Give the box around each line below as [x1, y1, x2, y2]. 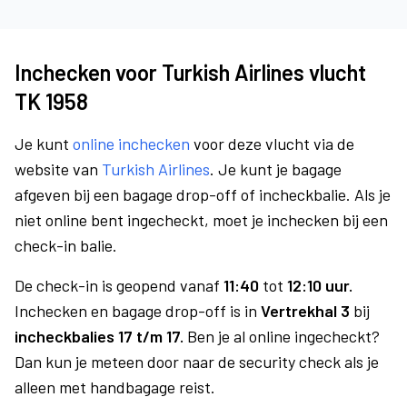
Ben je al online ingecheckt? [187, 326, 380, 346]
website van [15, 159, 102, 179]
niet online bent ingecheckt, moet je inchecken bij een [15, 210, 388, 230]
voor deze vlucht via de [190, 134, 354, 154]
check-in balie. [15, 235, 117, 255]
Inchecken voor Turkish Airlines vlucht [15, 59, 366, 85]
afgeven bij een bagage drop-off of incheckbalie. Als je [15, 184, 391, 204]
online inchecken [73, 134, 190, 154]
